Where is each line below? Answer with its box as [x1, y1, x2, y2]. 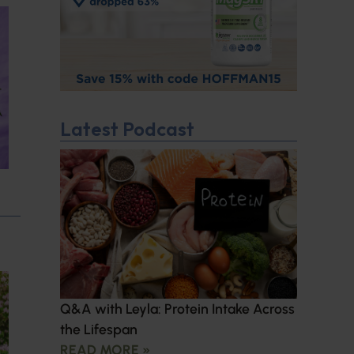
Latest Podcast [60, 117, 194, 141]
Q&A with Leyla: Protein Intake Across [60, 300, 295, 318]
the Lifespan [60, 321, 137, 338]
